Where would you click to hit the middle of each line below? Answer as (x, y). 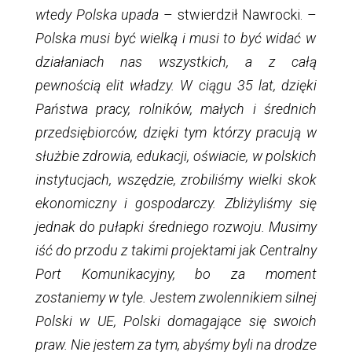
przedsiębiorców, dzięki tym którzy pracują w (176, 133)
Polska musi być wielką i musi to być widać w (175, 38)
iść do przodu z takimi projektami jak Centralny (176, 251)
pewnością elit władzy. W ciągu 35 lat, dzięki (176, 86)
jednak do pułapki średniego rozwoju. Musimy (176, 227)
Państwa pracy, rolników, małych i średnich (176, 109)
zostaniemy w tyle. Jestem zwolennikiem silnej (176, 298)
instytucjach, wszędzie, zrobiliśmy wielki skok (176, 180)
